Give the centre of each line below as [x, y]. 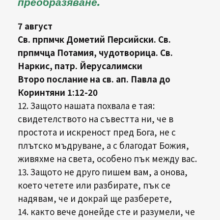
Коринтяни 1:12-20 [57, 92]
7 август [35, 26]
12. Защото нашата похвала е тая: [86, 106]
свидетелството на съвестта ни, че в [95, 119]
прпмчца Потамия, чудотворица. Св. [95, 53]
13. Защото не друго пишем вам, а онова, [102, 172]
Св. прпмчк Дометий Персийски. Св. [94, 39]
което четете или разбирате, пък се [94, 185]
